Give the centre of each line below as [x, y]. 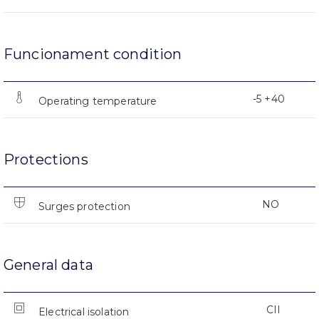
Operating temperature [98, 101]
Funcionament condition [93, 54]
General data [48, 265]
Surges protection [84, 206]
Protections [46, 159]
